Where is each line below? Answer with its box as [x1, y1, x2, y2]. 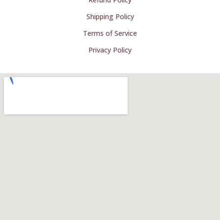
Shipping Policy [86, 11, 134, 21]
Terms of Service [83, 28, 137, 38]
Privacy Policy [88, 45, 132, 55]
